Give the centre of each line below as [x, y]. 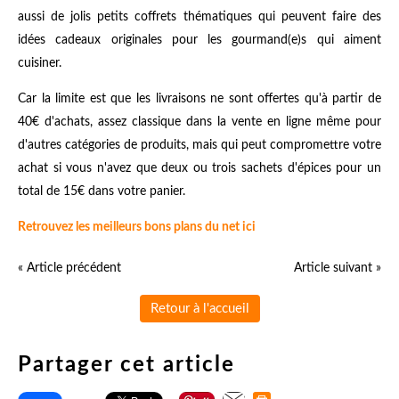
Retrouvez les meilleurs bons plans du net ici [137, 228]
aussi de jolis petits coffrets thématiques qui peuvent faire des [199, 17]
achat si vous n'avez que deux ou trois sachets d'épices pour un [199, 169]
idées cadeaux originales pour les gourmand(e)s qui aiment [199, 41]
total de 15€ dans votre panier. [102, 192]
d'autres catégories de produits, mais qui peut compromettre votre [199, 146]
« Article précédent [69, 269]
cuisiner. [40, 64]
